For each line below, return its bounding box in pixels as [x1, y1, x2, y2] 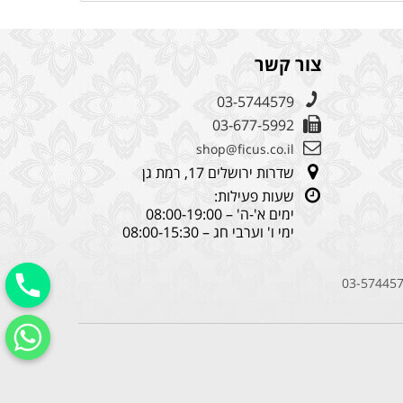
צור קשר [255, 52, 321, 77]
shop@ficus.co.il [196, 140, 294, 158]
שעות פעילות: [214, 186, 294, 207]
